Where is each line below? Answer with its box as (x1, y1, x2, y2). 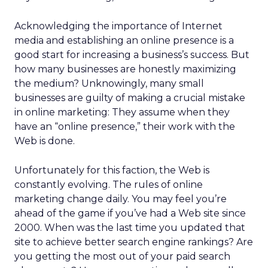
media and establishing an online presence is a (14, 35, 234, 46)
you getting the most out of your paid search (14, 251, 230, 262)
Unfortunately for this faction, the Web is (14, 165, 209, 176)
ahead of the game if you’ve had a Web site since (14, 208, 246, 219)
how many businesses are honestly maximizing (14, 63, 236, 75)
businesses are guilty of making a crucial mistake (14, 92, 245, 103)
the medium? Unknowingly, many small (14, 78, 204, 89)
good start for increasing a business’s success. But (14, 49, 249, 60)
